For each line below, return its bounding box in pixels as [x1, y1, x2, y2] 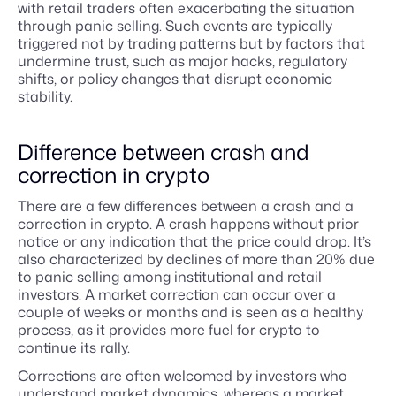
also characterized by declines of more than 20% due [18, 249, 375, 269]
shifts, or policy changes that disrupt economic [18, 69, 332, 88]
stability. [18, 87, 72, 106]
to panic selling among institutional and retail [18, 267, 322, 286]
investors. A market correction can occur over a [18, 285, 336, 304]
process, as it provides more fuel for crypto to [18, 320, 320, 339]
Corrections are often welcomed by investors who [18, 366, 347, 385]
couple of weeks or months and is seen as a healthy [18, 302, 363, 322]
